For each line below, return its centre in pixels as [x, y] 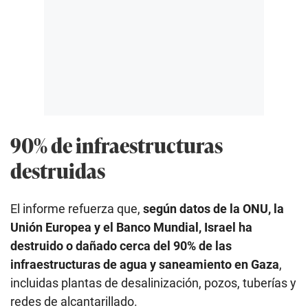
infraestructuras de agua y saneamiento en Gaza [145, 265]
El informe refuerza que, [77, 209]
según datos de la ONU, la [213, 209]
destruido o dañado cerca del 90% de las [121, 246]
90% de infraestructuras [117, 144]
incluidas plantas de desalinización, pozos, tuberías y [153, 283]
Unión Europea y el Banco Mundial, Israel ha [131, 228]
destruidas [58, 170]
